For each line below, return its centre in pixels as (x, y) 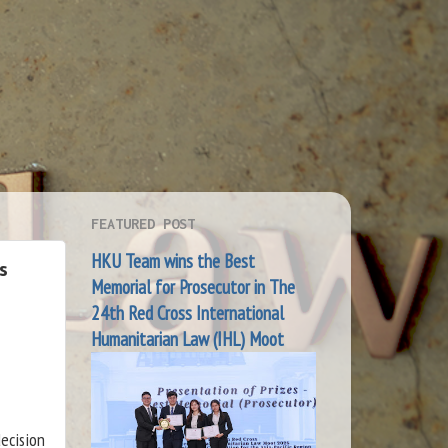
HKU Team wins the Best (173, 260)
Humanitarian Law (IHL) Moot (187, 338)
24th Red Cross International (187, 312)
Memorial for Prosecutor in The (193, 286)
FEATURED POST (143, 223)
